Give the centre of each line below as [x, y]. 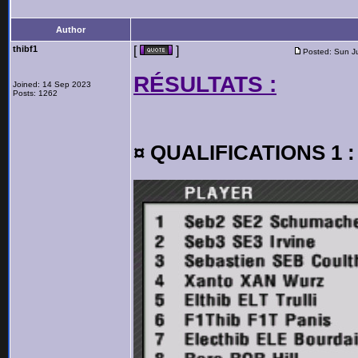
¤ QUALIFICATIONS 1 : [244, 153]
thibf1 [25, 49]
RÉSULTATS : [205, 84]
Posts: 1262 [35, 93]
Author [71, 30]
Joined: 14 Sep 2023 [52, 84]
